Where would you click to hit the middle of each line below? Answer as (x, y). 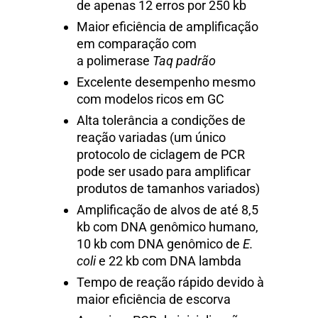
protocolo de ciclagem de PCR (161, 155)
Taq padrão (184, 61)
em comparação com (137, 44)
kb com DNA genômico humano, (168, 227)
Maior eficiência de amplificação (168, 27)
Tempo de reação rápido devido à (170, 283)
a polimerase (115, 61)
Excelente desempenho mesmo (166, 82)
